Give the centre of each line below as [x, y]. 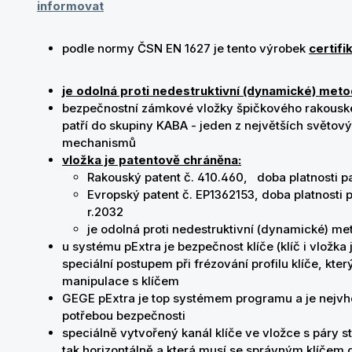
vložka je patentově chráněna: [152, 160]
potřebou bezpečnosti [124, 315]
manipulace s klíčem [121, 281]
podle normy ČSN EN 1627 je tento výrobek [185, 48]
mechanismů [99, 143]
